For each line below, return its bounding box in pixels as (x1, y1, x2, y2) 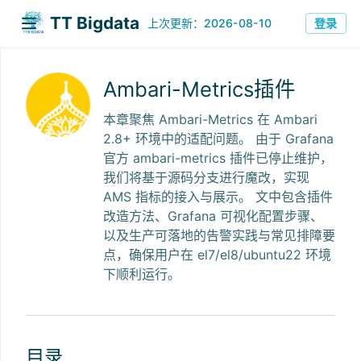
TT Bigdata (50, 12, 140, 33)
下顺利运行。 (103, 265, 180, 282)
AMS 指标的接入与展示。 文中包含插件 (103, 188, 333, 205)
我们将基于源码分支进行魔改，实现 (103, 168, 309, 185)
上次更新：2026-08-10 (147, 12, 272, 27)
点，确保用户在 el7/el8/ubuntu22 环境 (103, 246, 331, 263)
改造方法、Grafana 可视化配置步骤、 (103, 207, 323, 224)
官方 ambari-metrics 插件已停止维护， (103, 149, 333, 166)
